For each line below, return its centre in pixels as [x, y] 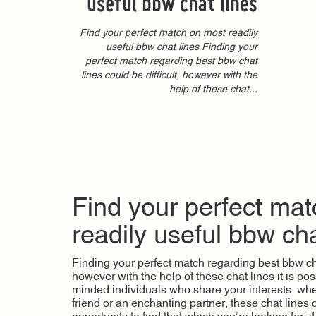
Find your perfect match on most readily [168, 34]
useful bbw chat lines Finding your [181, 48]
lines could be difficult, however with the [169, 76]
